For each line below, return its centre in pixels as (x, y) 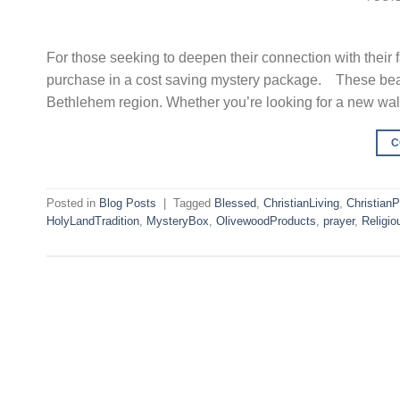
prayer (339, 221)
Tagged (194, 204)
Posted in (73, 204)
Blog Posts (128, 204)
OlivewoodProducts (266, 221)
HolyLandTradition (93, 221)
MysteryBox (178, 221)
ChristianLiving (301, 204)
